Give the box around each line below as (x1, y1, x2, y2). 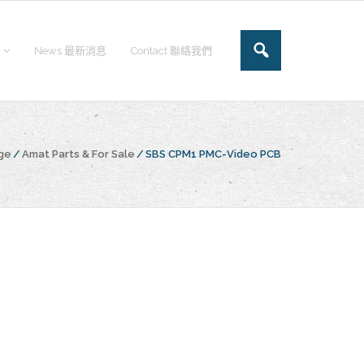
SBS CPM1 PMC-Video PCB (145, 148, 281, 160)
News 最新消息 (34, 45, 106, 57)
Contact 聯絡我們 (131, 45, 212, 57)
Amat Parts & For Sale (22, 148, 135, 160)
